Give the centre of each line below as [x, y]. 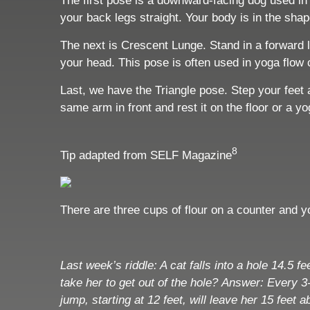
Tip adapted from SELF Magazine [146, 155]
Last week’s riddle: [110, 266]
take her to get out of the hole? [141, 283]
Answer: [244, 283]
